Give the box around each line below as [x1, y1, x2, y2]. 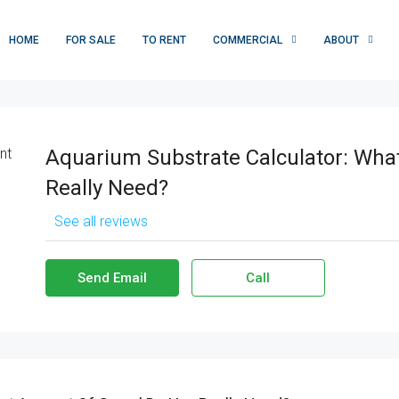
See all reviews [53, 213, 148, 230]
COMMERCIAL [213, 34, 282, 47]
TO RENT [142, 34, 186, 47]
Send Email [77, 270, 147, 286]
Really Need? [45, 175, 168, 200]
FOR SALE [66, 34, 116, 47]
